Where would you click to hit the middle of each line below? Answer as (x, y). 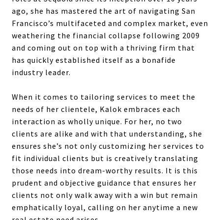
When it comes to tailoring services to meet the (104, 96)
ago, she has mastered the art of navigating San (104, 11)
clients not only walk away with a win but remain (105, 195)
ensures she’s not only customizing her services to (108, 146)
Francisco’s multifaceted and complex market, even (110, 23)
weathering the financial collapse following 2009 (106, 35)
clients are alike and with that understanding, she (107, 133)
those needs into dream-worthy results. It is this (105, 170)
